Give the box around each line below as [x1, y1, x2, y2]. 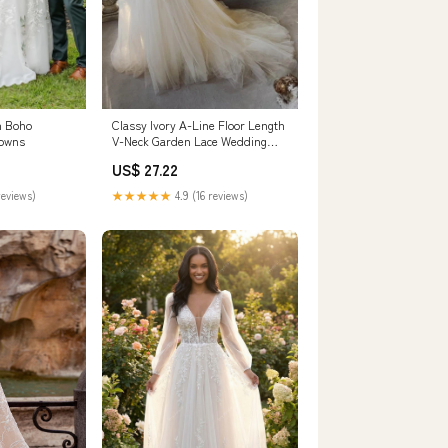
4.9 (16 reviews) [172, 187, 248, 204]
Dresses [112, 148, 155, 166]
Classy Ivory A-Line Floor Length [112, 116, 285, 134]
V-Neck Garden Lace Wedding [112, 132, 267, 150]
